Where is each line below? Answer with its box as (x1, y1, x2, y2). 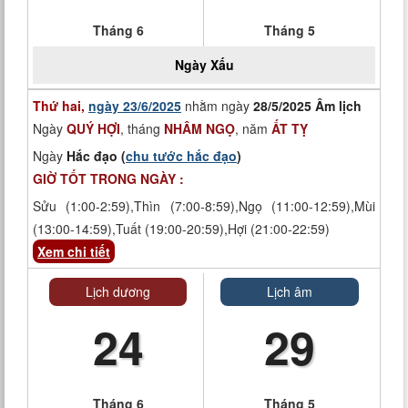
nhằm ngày (181, 97, 253, 115)
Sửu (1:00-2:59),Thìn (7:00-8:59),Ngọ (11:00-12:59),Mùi (33, 197, 375, 215)
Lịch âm (267, 282, 312, 301)
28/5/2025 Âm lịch (253, 97, 362, 115)
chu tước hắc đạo (126, 147, 237, 165)
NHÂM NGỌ (164, 119, 235, 138)
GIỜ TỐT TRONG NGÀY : (33, 169, 184, 188)
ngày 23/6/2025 (88, 97, 181, 115)
